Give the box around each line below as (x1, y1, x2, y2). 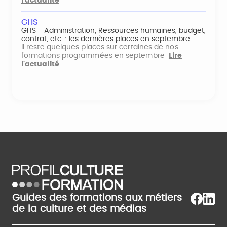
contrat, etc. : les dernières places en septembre (21, 35, 190, 43)
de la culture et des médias (12, 204, 146, 214)
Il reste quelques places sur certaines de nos (21, 44, 178, 51)
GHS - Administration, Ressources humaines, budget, (21, 27, 206, 34)
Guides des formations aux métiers (12, 193, 182, 203)
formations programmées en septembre (21, 52, 169, 59)
